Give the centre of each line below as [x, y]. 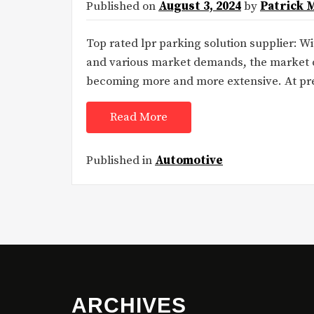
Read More [139, 117]
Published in [121, 160]
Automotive [189, 160]
